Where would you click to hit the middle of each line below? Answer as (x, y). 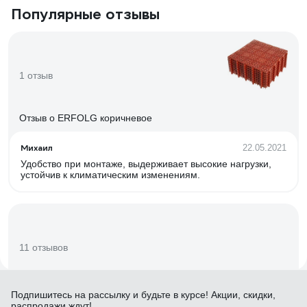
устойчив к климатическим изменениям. (110, 175)
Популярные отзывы (85, 14)
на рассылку (102, 295)
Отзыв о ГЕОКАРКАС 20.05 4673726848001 (117, 290)
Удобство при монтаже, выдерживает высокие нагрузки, (146, 164)
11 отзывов (44, 247)
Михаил (37, 148)
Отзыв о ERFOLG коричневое (86, 118)
